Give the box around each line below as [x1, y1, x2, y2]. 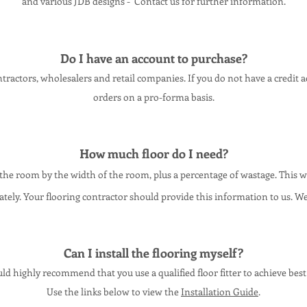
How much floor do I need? [79, 145, 228, 162]
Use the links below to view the [47, 285, 181, 298]
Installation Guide [181, 285, 258, 298]
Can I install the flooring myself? [64, 245, 243, 261]
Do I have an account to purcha [60, 50, 230, 66]
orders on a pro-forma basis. [93, 90, 214, 103]
